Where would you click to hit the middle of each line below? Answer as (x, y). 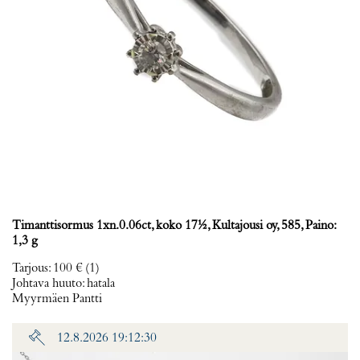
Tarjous (30, 268)
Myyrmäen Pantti (57, 299)
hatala (101, 284)
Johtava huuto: (49, 284)
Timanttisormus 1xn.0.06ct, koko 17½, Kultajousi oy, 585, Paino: (174, 226)
